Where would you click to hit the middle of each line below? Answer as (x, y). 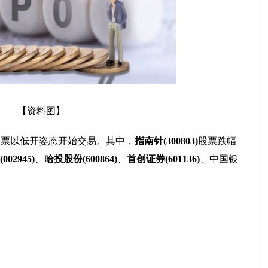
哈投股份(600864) (81, 159)
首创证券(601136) (163, 159)
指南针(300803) (166, 141)
